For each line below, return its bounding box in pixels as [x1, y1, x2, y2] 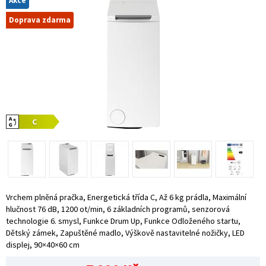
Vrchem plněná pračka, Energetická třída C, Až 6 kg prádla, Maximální [6, 191, 246, 202]
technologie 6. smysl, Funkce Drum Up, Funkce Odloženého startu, [6, 215, 240, 226]
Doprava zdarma [9, 14, 71, 25]
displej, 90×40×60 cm [6, 239, 80, 250]
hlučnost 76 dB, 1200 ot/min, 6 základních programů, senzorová [6, 203, 230, 214]
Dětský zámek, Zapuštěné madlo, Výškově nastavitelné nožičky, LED [6, 227, 245, 238]
